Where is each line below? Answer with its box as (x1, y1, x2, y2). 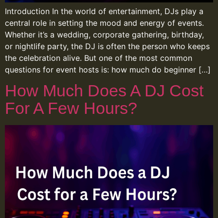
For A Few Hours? (5, 99, 137, 118)
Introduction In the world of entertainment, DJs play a (5, 6, 203, 16)
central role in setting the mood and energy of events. (5, 18, 204, 28)
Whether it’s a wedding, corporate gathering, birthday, (5, 29, 204, 39)
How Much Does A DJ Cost (5, 82, 203, 100)
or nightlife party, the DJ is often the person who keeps (5, 41, 210, 51)
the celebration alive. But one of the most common (5, 53, 192, 63)
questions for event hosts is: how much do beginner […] (5, 64, 211, 74)
